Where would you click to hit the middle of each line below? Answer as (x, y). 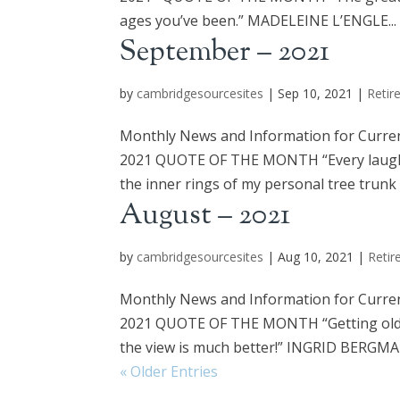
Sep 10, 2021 (316, 93)
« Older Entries (169, 371)
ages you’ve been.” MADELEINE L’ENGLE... (258, 21)
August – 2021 (205, 216)
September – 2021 (225, 53)
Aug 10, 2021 (316, 257)
